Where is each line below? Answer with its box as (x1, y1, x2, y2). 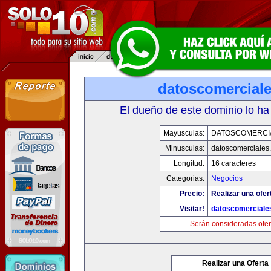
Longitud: (174, 159, 204, 168)
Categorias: (166, 174, 204, 183)
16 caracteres (211, 159, 256, 168)
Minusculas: (165, 144, 204, 152)
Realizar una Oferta (202, 259, 269, 267)
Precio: (180, 189, 204, 198)
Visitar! (180, 204, 204, 213)
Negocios (211, 174, 243, 183)
